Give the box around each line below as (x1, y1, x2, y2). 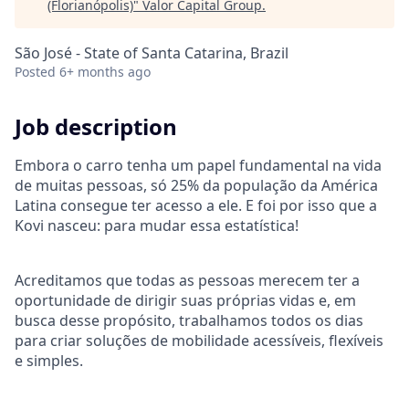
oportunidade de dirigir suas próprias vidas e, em (15, 289, 356, 310)
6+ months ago (59, 63, 151, 80)
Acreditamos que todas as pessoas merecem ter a (15, 269, 360, 290)
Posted (15, 63, 56, 80)
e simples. (15, 350, 83, 371)
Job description (15, 111, 177, 142)
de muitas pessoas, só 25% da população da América (15, 174, 378, 195)
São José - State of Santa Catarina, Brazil (15, 43, 288, 63)
